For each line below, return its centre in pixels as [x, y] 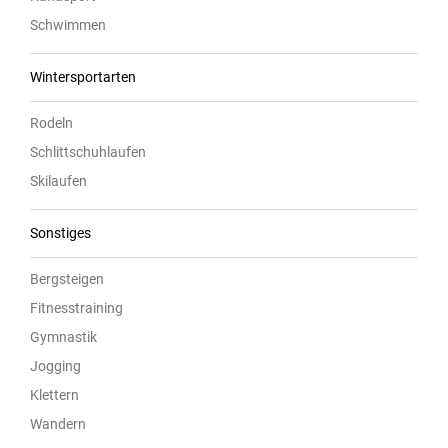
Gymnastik [63, 337]
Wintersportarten [83, 77]
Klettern [54, 395]
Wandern [58, 424]
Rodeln [51, 123]
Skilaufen [58, 181]
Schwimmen [68, 25]
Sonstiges [60, 233]
